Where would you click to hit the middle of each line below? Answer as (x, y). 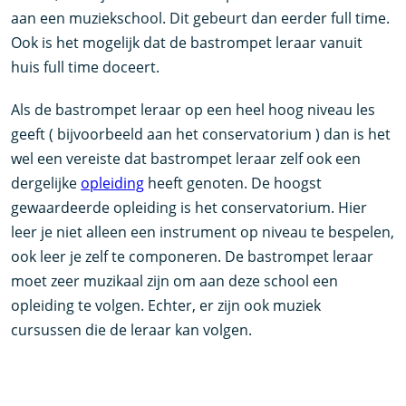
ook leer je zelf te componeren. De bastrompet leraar (193, 256)
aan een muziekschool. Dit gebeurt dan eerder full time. (201, 18)
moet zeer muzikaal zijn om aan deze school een (175, 280)
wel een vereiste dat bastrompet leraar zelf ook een (186, 158)
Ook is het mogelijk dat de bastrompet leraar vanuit (187, 42)
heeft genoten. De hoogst (233, 183)
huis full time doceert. (106, 67)
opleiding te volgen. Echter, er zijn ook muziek (166, 305)
